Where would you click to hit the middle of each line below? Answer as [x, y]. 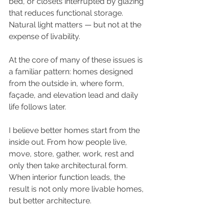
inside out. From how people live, [69, 142]
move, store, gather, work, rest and [72, 154]
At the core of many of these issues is [77, 60]
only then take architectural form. [69, 166]
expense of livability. [44, 37]
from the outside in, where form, [67, 84]
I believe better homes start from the [75, 131]
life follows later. [37, 107]
